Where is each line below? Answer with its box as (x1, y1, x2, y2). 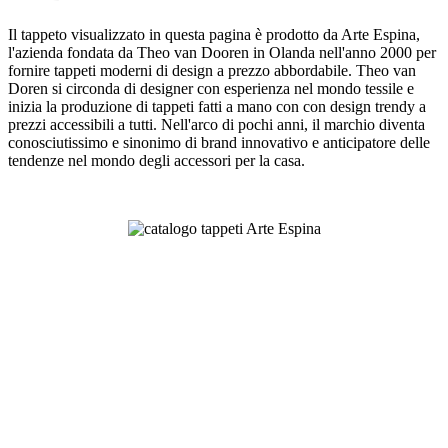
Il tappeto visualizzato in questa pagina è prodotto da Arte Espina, (8, 25, 420, 43)
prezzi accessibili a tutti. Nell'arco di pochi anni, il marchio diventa (8, 115, 425, 133)
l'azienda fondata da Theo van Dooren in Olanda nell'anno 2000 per (8, 43, 436, 61)
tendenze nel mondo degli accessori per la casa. (8, 151, 305, 169)
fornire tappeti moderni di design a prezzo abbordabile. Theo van (8, 61, 416, 79)
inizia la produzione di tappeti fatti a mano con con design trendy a (8, 97, 426, 115)
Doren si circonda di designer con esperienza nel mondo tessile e (8, 79, 414, 97)
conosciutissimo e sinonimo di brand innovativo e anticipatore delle (8, 133, 430, 151)
